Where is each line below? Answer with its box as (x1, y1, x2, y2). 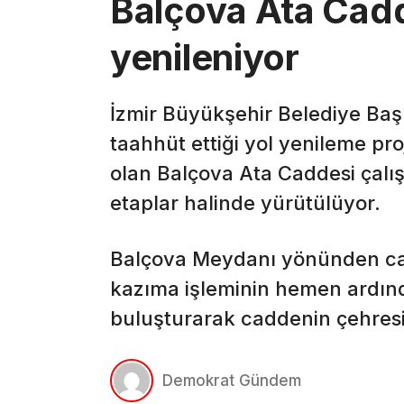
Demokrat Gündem (162, 372, 301, 390)
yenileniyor (110, 35, 299, 80)
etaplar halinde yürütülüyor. (110, 191, 381, 216)
